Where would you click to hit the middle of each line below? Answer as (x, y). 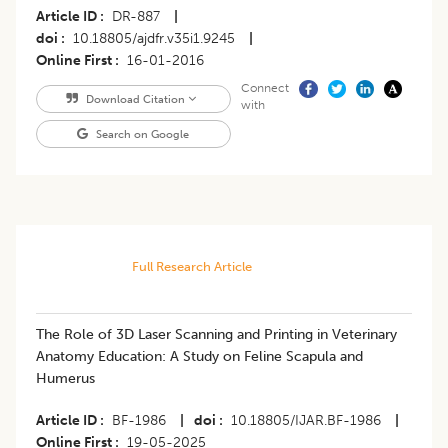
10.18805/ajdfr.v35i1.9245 (154, 39)
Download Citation (135, 99)
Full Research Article (191, 267)
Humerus (65, 379)
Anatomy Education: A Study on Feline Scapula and (199, 357)
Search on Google (141, 134)
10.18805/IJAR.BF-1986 (306, 421)
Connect (264, 88)
